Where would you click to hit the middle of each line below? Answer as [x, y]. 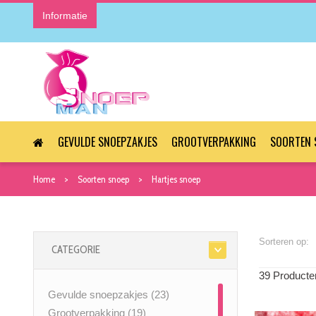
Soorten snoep [103, 180]
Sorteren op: [284, 242]
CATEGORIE [76, 250]
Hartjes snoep [176, 180]
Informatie [65, 16]
